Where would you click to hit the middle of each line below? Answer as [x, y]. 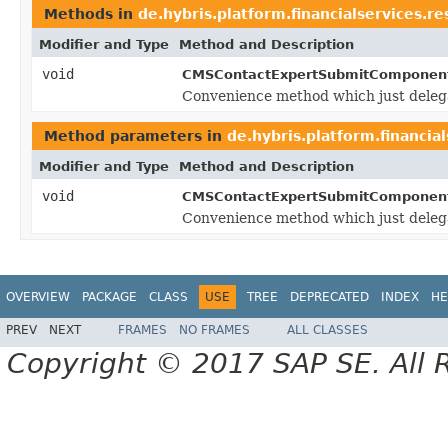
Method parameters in [135, 135]
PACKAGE [109, 296]
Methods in [91, 13]
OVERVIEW [38, 296]
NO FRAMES [214, 330]
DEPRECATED [329, 296]
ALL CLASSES [327, 330]
